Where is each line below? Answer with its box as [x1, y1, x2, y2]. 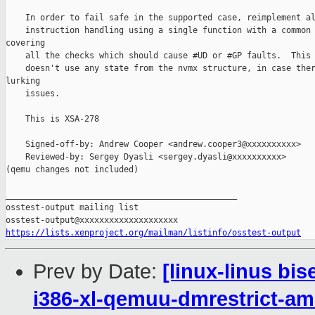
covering [6, 38, 45, 49]
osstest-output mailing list [6, 202, 139, 213]
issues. [6, 89, 60, 99]
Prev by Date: [33, 260, 162, 283]
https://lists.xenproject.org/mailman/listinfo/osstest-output [6, 228, 301, 238]
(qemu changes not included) [6, 165, 139, 175]
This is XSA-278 [6, 114, 99, 124]
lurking [6, 76, 40, 86]
